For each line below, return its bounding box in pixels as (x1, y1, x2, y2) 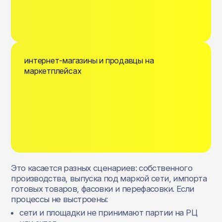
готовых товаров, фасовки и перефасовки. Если (11, 183, 194, 194)
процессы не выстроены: (11, 194, 108, 204)
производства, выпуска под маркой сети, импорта (11, 173, 207, 183)
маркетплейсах (24, 65, 82, 76)
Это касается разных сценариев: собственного (11, 163, 192, 173)
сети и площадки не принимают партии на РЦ (19, 207, 197, 218)
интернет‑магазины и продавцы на (24, 55, 154, 65)
